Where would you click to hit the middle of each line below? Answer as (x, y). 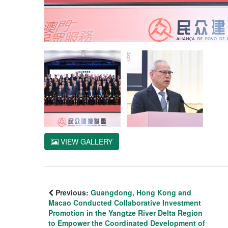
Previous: (72, 192)
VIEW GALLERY (85, 141)
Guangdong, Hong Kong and (141, 192)
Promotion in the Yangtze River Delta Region (125, 213)
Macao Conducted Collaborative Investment (125, 203)
